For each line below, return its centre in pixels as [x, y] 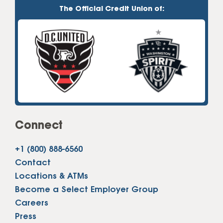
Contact [33, 163]
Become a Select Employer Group [87, 190]
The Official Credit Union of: [111, 9]
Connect [39, 126]
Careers [32, 204]
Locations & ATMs [52, 177]
